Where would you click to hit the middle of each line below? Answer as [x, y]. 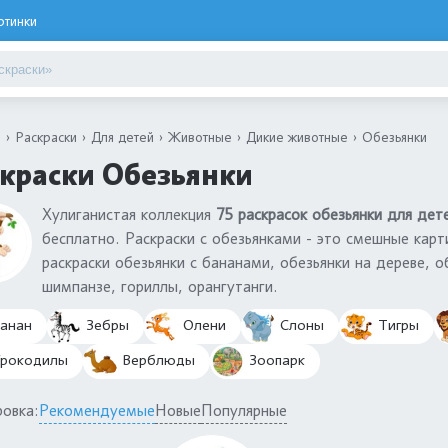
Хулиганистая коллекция [129, 214]
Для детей [122, 136]
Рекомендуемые [97, 410]
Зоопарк [275, 360]
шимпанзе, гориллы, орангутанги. [160, 286]
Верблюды [156, 360]
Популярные [244, 410]
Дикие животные [297, 136]
